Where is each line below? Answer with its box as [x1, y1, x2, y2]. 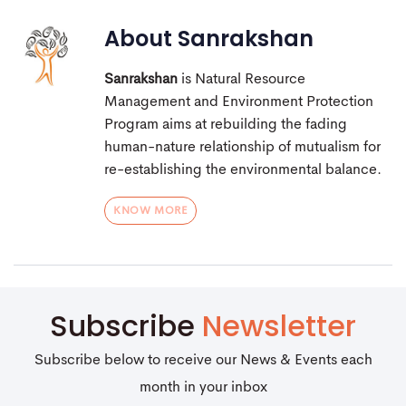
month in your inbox [139, 381, 267, 396]
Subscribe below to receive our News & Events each [34, 353, 372, 369]
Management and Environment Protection [104, 95, 373, 111]
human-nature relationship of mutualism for [104, 140, 381, 156]
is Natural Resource [178, 72, 305, 88]
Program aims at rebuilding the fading [104, 118, 347, 133]
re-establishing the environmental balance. [104, 163, 382, 179]
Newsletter [202, 305, 356, 347]
